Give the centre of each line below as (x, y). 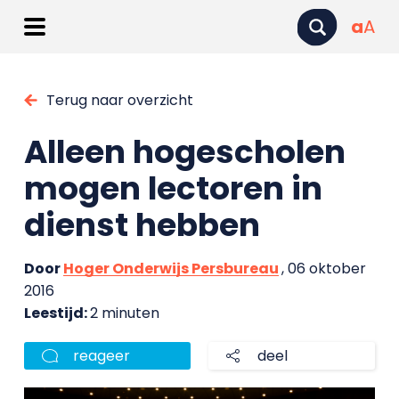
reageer (101, 356)
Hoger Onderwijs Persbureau (171, 269)
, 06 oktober (323, 269)
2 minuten (124, 313)
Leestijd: (57, 313)
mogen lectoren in (173, 188)
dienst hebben (142, 225)
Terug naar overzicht (119, 100)
